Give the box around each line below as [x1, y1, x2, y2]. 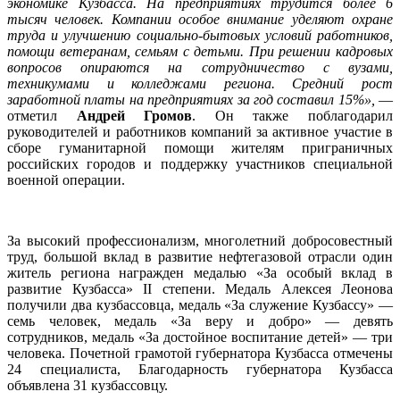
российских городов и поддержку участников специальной [7, 155, 393, 171]
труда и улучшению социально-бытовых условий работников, [7, 27, 393, 43]
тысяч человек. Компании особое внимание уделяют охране [7, 11, 393, 27]
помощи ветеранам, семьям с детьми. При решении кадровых [7, 43, 393, 59]
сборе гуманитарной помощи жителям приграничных [7, 139, 393, 155]
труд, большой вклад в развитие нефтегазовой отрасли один [7, 248, 393, 264]
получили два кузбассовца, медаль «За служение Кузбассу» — [7, 296, 393, 312]
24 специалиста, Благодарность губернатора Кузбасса [7, 361, 393, 377]
